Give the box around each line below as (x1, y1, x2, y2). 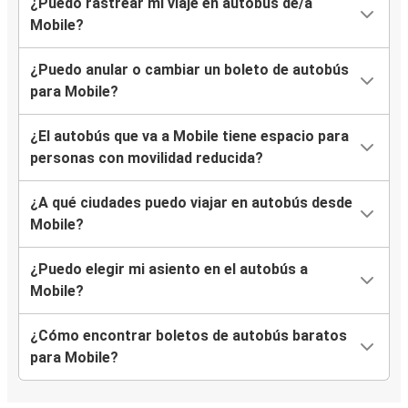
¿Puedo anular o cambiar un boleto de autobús (30, 60, 349, 78)
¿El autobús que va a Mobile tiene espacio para (30, 127, 349, 145)
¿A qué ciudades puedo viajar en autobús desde (30, 193, 352, 211)
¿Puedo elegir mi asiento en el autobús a (30, 260, 308, 278)
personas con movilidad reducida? (30, 148, 263, 167)
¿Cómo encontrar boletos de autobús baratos (30, 326, 347, 344)
